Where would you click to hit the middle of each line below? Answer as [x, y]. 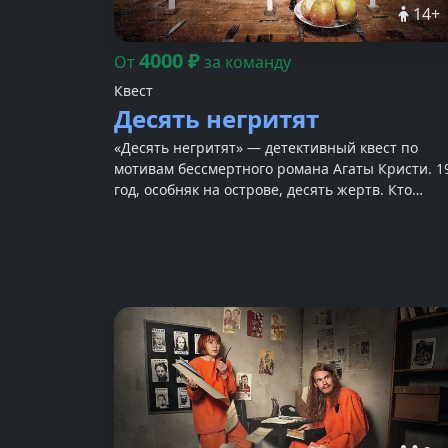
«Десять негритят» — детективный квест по [266, 148]
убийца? [142, 211]
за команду [247, 62]
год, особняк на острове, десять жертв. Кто [263, 190]
